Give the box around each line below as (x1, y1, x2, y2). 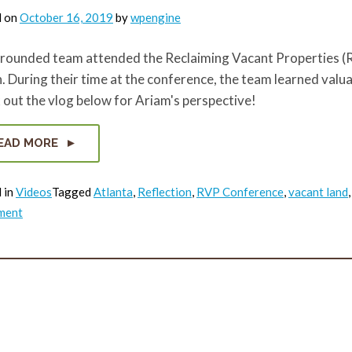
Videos (16, 185, 52, 199)
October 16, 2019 (20, 10, 113, 24)
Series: (22, 240, 57, 255)
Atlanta (93, 185, 133, 199)
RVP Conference (196, 185, 284, 199)
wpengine (130, 10, 181, 24)
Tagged (52, 185, 93, 199)
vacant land (288, 185, 348, 199)
